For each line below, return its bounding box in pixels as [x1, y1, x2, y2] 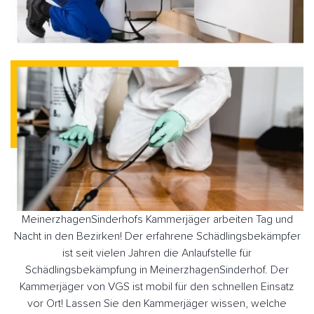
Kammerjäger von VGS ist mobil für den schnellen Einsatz [20, 280, 294, 292]
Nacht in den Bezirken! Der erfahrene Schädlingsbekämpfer [13, 230, 301, 242]
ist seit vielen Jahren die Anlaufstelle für [62, 247, 252, 259]
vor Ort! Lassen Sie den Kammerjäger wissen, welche [27, 297, 287, 309]
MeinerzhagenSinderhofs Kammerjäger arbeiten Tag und [21, 213, 293, 225]
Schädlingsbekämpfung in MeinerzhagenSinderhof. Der [25, 264, 289, 275]
